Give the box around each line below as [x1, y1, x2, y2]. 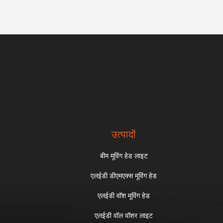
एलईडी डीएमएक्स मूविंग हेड [91, 172, 157, 180]
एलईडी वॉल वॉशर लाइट [95, 212, 153, 220]
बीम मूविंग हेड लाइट [100, 152, 148, 160]
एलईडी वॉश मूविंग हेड [98, 192, 150, 200]
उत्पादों [111, 129, 136, 140]
